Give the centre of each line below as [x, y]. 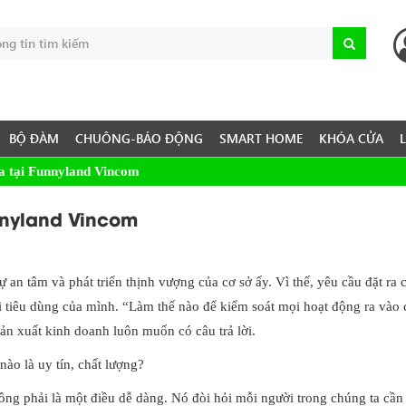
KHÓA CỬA [351, 139]
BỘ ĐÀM [34, 139]
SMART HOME [261, 139]
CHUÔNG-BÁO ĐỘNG [139, 139]
